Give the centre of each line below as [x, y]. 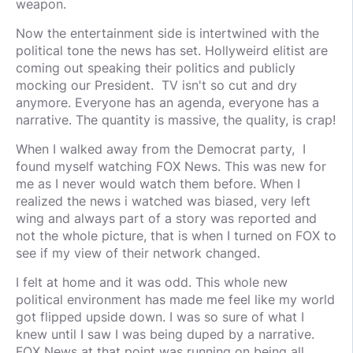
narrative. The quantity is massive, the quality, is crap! [176, 120]
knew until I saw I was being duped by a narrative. [165, 334]
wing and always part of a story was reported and [166, 219]
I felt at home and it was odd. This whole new [152, 282]
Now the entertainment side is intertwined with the [167, 33]
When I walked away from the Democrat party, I [161, 149]
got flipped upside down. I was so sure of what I [160, 317]
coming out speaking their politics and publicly [156, 68]
